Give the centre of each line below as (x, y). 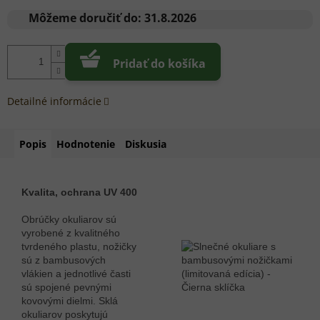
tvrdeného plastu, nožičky (79, 247)
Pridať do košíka (159, 64)
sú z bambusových (64, 260)
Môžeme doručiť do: (85, 18)
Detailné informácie (54, 101)
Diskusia (146, 144)
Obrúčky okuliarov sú (69, 220)
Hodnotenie (86, 144)
